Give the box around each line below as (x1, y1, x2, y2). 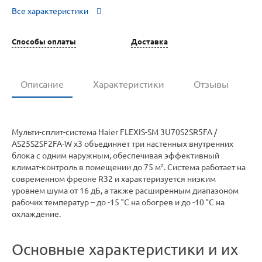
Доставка (131, 37, 168, 46)
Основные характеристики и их (12, 241, 238, 258)
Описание (20, 79, 64, 90)
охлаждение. (12, 209, 61, 219)
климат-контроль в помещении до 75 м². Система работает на (12, 163, 246, 173)
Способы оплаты (12, 37, 76, 46)
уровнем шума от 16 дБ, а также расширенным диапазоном (12, 186, 239, 196)
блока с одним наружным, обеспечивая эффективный (12, 151, 219, 161)
